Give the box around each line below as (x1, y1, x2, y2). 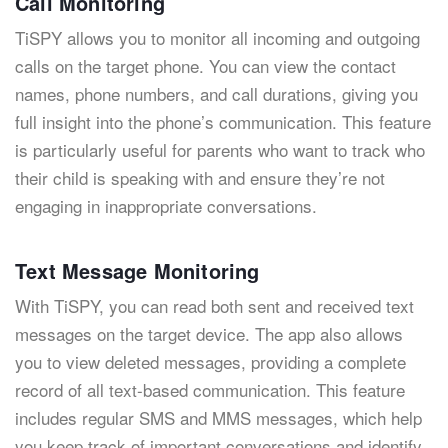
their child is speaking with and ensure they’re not (15, 165, 385, 191)
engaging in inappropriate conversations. (15, 193, 317, 219)
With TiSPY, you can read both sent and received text (15, 293, 414, 319)
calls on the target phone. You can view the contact (15, 53, 396, 79)
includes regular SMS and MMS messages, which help (15, 405, 422, 431)
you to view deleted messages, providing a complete (15, 349, 406, 375)
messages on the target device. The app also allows (15, 321, 403, 347)
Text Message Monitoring (15, 256, 260, 286)
